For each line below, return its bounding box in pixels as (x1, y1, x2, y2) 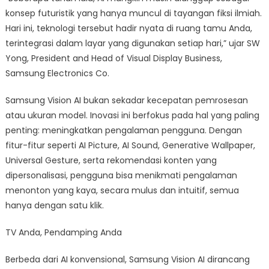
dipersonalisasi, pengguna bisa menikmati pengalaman (5, 169, 237, 181)
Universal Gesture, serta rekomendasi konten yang (5, 154, 217, 166)
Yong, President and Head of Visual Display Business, (5, 52, 222, 64)
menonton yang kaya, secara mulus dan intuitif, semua (5, 184, 239, 196)
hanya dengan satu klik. (5, 199, 104, 211)
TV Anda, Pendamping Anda (5, 226, 122, 238)
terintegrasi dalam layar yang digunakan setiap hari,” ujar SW (5, 37, 260, 49)
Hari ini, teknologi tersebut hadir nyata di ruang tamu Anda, (5, 22, 252, 34)
